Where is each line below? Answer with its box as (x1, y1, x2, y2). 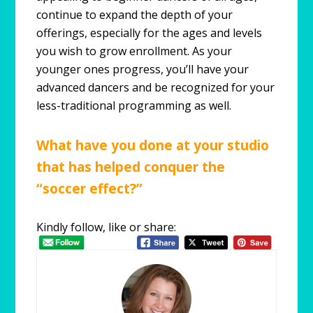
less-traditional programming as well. (36, 97, 232, 113)
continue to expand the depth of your (36, 6, 233, 22)
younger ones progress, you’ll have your (36, 61, 249, 77)
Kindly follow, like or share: (36, 219, 177, 235)
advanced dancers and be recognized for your (36, 79, 275, 95)
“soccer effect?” (36, 178, 143, 198)
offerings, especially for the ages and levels (36, 24, 263, 41)
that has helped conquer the (36, 156, 226, 176)
